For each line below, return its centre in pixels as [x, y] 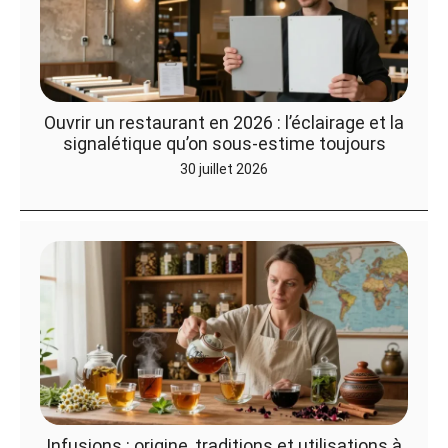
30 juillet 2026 [224, 169]
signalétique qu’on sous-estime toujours [224, 144]
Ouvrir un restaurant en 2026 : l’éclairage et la [224, 123]
